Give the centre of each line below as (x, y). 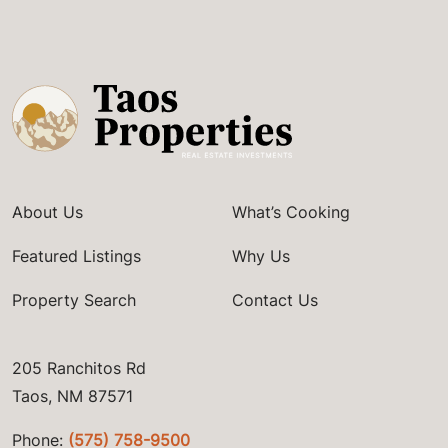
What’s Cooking (291, 212)
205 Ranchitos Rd (79, 368)
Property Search (74, 300)
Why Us (261, 256)
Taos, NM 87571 (72, 396)
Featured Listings (76, 256)
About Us (47, 212)
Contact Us (275, 300)
